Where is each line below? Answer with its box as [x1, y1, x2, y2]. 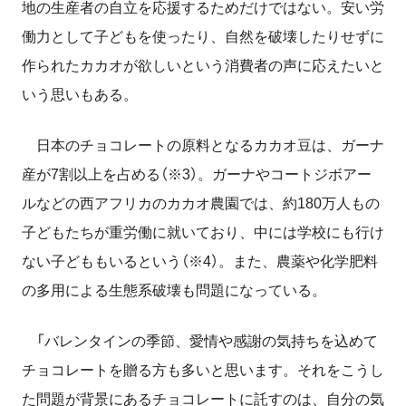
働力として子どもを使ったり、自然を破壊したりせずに [22, 29, 384, 45]
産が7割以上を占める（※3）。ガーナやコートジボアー [22, 167, 372, 183]
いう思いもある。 [22, 87, 138, 103]
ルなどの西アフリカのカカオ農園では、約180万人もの [22, 196, 380, 212]
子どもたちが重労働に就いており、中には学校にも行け [22, 225, 384, 241]
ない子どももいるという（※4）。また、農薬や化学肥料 [22, 254, 378, 270]
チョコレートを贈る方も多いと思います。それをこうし [22, 362, 384, 379]
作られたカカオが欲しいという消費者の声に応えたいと [22, 58, 384, 74]
